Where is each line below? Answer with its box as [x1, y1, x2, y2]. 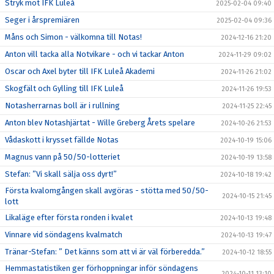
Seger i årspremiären [5, 15, 80, 24]
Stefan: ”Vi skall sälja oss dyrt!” [5, 169, 117, 179]
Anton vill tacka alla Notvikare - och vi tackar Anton [5, 49, 184, 59]
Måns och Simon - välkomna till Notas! [5, 32, 142, 42]
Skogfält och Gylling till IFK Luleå [5, 83, 124, 93]
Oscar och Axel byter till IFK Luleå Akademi [5, 66, 155, 76]
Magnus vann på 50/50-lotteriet [5, 152, 120, 161]
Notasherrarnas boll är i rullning [5, 100, 120, 110]
